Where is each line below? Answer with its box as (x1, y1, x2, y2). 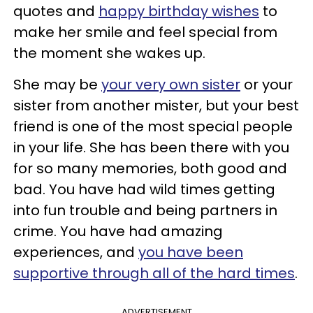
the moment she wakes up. (13, 43, 205, 63)
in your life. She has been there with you (13, 137, 289, 157)
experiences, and (13, 242, 138, 262)
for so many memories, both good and (13, 158, 287, 178)
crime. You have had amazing (13, 221, 223, 241)
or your (240, 74, 293, 94)
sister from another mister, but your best (13, 95, 299, 115)
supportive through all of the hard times (13, 263, 295, 283)
